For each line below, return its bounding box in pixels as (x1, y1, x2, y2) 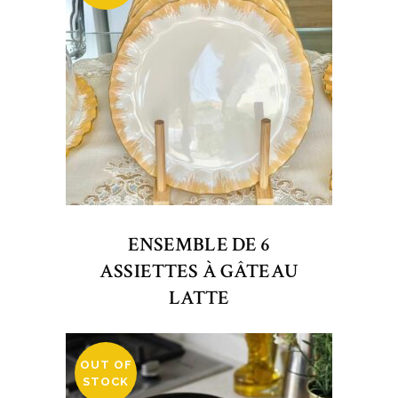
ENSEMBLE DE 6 (127, 232, 271, 258)
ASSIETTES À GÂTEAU (99, 259, 298, 284)
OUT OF (79, 358, 132, 371)
